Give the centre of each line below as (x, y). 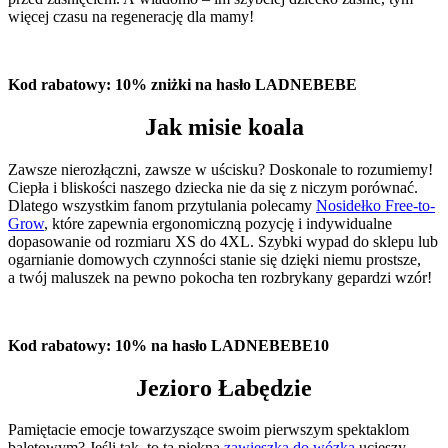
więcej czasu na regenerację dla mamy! (131, 16)
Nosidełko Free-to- (375, 205)
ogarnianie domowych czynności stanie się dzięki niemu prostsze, (214, 259)
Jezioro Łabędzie (224, 387)
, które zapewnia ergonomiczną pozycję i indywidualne (218, 223)
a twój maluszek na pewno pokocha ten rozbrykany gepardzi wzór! (220, 277)
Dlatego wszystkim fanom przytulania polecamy (162, 205)
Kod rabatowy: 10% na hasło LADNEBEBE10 (168, 345)
